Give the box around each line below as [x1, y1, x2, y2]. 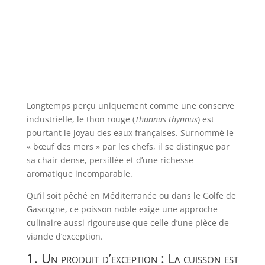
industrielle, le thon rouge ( [26, 113, 135, 125]
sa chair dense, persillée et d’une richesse [26, 154, 193, 166]
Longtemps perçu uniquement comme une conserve [26, 99, 234, 111]
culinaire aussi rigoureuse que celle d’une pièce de [26, 216, 229, 228]
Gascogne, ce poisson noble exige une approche [26, 203, 218, 215]
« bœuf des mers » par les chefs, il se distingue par [26, 140, 230, 152]
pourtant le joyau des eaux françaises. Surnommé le [26, 127, 234, 138]
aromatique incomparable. [26, 167, 132, 179]
